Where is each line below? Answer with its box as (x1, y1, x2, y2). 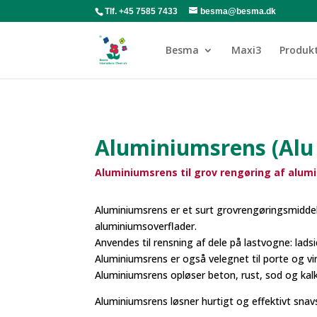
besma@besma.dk (200, 6, 277, 16)
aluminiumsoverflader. (95, 219, 197, 233)
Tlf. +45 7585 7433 (105, 6, 178, 16)
